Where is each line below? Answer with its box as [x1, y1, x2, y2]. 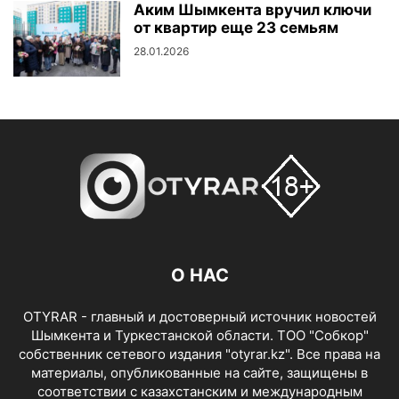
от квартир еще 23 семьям [134, 19, 338, 37]
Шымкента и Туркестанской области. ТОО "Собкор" [30, 327, 369, 345]
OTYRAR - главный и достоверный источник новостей [22, 308, 377, 326]
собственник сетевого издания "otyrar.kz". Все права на [19, 346, 380, 363]
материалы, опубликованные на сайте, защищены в [31, 364, 368, 382]
